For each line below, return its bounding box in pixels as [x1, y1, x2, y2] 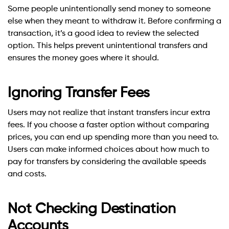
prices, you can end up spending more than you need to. [8, 133, 219, 142]
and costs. [8, 170, 47, 179]
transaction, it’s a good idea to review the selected [8, 30, 199, 38]
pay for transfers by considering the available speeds [8, 158, 206, 167]
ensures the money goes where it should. [8, 54, 159, 63]
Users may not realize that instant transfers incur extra [8, 109, 210, 118]
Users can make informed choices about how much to [8, 146, 210, 154]
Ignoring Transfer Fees [8, 86, 150, 101]
